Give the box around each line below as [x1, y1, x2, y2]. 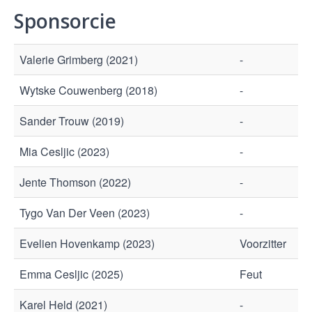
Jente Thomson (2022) [19, 174, 131, 190]
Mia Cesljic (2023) [19, 143, 109, 159]
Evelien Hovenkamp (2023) [19, 235, 155, 251]
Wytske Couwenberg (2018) [19, 82, 157, 98]
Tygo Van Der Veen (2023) [19, 205, 150, 221]
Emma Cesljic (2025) [19, 266, 123, 282]
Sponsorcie [14, 8, 116, 34]
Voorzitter [240, 235, 286, 251]
